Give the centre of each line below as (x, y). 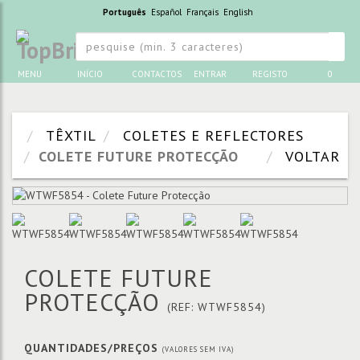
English (238, 12)
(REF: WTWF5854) (217, 307)
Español (166, 12)
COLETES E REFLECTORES (213, 135)
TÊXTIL (69, 135)
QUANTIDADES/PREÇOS (91, 348)
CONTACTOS (157, 74)
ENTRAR (210, 74)
